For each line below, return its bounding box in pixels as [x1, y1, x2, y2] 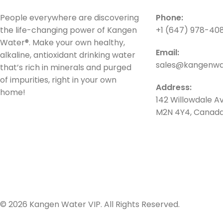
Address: [155, 82, 192, 93]
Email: [155, 47, 179, 58]
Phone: [155, 12, 183, 23]
